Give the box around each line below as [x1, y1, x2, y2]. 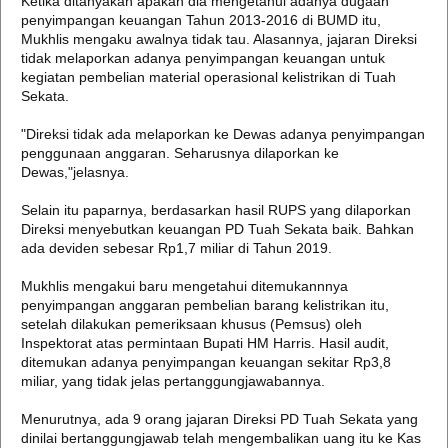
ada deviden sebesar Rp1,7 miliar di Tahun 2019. [21, 240, 332, 256]
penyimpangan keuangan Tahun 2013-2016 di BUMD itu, [21, 12, 381, 28]
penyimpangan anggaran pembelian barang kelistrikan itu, [21, 297, 389, 313]
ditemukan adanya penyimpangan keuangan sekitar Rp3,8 [21, 354, 391, 370]
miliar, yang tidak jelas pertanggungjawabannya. [21, 373, 325, 389]
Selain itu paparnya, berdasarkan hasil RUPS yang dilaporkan [21, 202, 411, 218]
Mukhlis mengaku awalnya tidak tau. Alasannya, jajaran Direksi [21, 31, 417, 47]
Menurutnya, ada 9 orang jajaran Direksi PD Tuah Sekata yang [21, 411, 418, 427]
